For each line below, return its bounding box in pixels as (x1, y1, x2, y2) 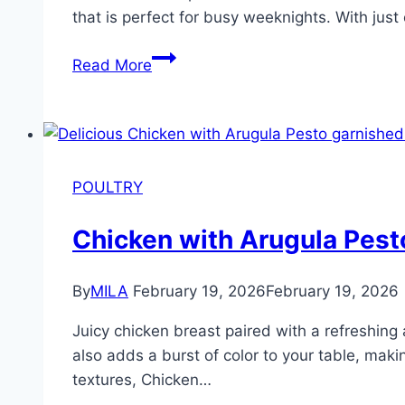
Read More (72, 56, 152, 75)
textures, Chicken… (72, 371, 212, 390)
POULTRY (72, 178, 143, 197)
